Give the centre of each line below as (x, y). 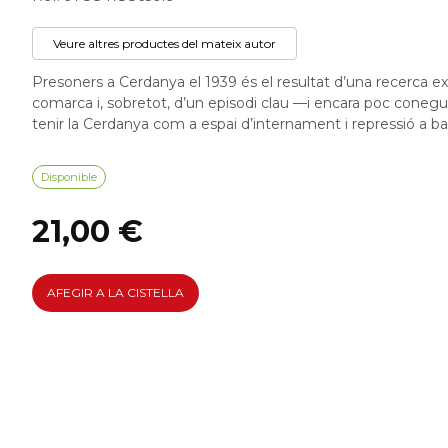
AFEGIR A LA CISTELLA (115, 292)
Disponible (69, 177)
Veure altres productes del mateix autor (164, 43)
